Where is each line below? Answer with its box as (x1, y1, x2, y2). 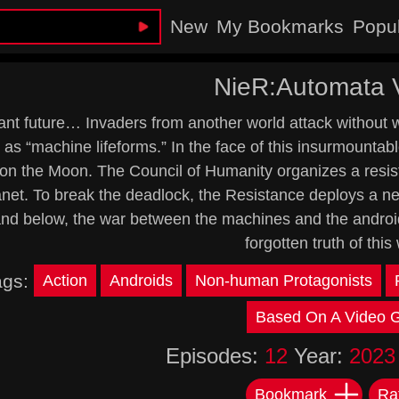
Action (42, 272, 87, 289)
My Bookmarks (216, 16, 345, 37)
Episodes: (165, 344, 265, 368)
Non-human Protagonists (194, 272, 372, 289)
